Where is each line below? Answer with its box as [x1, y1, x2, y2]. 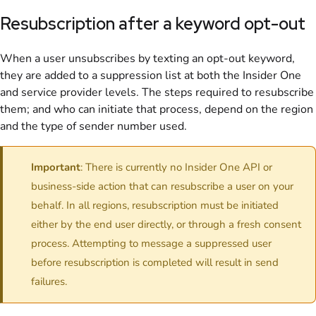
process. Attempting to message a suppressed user [31, 236, 272, 250]
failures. [31, 274, 67, 288]
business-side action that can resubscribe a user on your [31, 178, 293, 193]
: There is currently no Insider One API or [80, 159, 272, 174]
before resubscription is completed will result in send [31, 255, 279, 269]
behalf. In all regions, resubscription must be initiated [31, 197, 279, 212]
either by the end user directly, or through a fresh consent [31, 217, 301, 231]
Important [31, 159, 80, 174]
